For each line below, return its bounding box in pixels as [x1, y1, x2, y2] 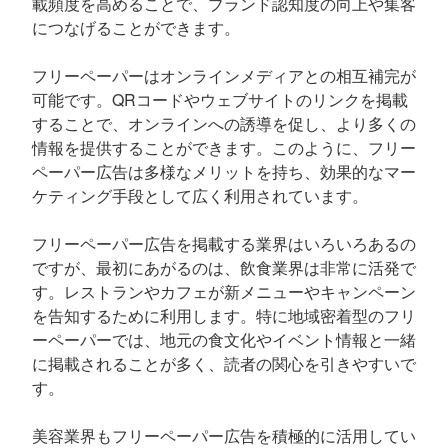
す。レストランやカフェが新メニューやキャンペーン [32, 280, 416, 303]
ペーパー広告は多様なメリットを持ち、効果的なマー [32, 160, 416, 183]
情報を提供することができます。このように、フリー [32, 136, 416, 159]
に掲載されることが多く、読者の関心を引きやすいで [32, 352, 416, 375]
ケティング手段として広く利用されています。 [32, 184, 368, 207]
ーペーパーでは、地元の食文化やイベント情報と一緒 [32, 328, 416, 351]
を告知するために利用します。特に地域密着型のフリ [32, 304, 416, 327]
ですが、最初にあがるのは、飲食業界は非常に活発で [32, 256, 416, 279]
